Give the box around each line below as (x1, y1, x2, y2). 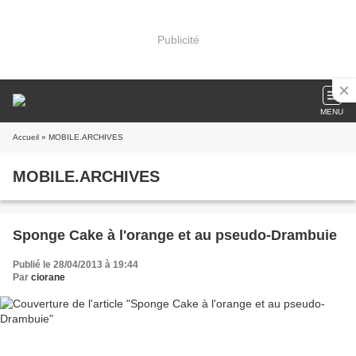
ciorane (31, 272, 65, 283)
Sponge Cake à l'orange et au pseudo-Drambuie (13, 227, 337, 243)
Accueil (13, 133, 39, 141)
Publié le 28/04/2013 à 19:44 (13, 259, 138, 270)
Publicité (157, 33, 199, 46)
